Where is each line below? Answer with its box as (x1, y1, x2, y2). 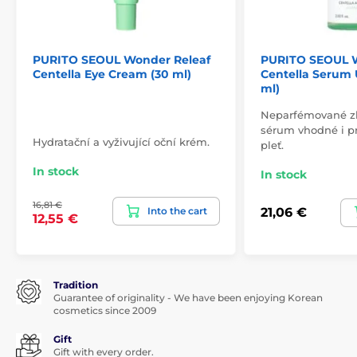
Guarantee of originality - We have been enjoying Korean (53, 291, 323, 304)
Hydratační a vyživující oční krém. (33, 135, 210, 148)
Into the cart (147, 204, 207, 217)
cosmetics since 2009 (53, 304, 156, 316)
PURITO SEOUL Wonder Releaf (33, 52, 210, 67)
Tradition (53, 278, 98, 291)
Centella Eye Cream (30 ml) (33, 66, 191, 81)
